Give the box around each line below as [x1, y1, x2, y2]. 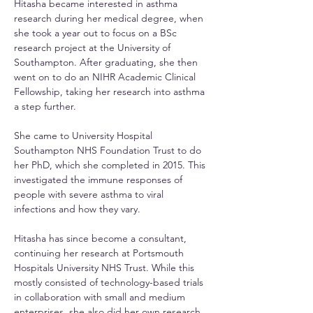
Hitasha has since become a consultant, [14, 232, 189, 245]
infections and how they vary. [14, 203, 140, 215]
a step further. [14, 100, 76, 112]
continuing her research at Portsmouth [14, 247, 187, 259]
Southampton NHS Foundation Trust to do [14, 144, 204, 156]
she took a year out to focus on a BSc [14, 27, 180, 39]
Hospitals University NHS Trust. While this [14, 261, 197, 274]
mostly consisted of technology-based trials [14, 276, 206, 289]
